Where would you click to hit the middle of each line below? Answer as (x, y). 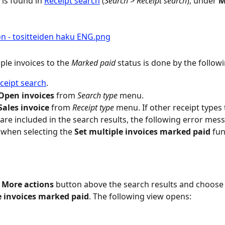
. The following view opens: (140, 196)
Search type (97, 95)
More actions (28, 184)
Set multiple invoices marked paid (142, 132)
